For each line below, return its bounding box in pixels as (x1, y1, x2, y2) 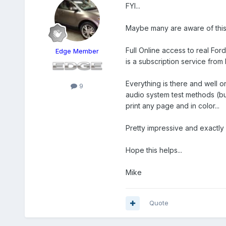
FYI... (125, 2, 140, 11)
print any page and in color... (125, 101, 219, 110)
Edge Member (55, 47, 99, 55)
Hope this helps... (125, 146, 182, 155)
